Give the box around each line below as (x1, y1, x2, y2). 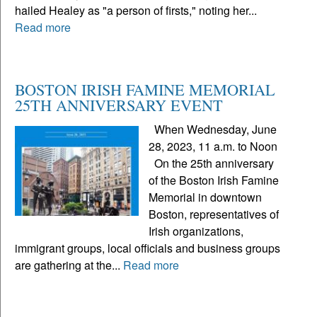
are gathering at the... (15, 257, 123, 274)
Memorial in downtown (149, 189, 263, 206)
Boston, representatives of (149, 206, 279, 223)
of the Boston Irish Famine (149, 172, 279, 189)
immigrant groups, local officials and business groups (15, 240, 280, 257)
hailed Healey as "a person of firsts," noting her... (15, 2, 257, 19)
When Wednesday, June (149, 121, 277, 138)
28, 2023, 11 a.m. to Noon (149, 138, 278, 155)
